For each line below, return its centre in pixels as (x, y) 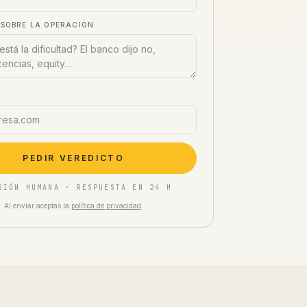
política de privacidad (106, 206)
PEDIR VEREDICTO (73, 158)
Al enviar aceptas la (37, 206)
